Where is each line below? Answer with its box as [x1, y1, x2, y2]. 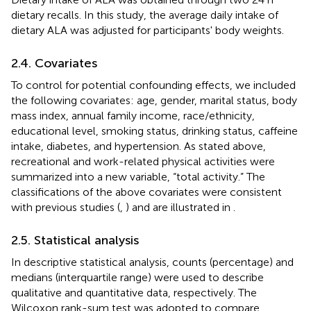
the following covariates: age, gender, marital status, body [11, 93, 297, 107]
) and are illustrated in [126, 200, 233, 214]
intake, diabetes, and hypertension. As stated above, [11, 139, 266, 153]
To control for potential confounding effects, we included [11, 78, 296, 92]
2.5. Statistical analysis [11, 232, 139, 248]
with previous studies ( [11, 200, 120, 214]
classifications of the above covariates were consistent [11, 185, 282, 199]
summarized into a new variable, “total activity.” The [11, 169, 265, 183]
